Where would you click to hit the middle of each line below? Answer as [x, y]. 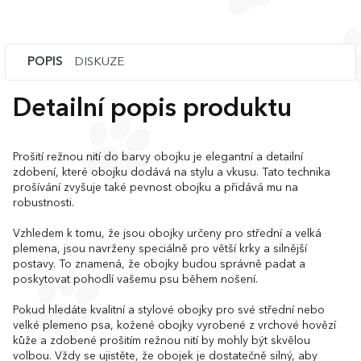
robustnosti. [44, 203]
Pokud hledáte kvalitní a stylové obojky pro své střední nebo [169, 310]
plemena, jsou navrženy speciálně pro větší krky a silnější [160, 249]
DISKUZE [99, 62]
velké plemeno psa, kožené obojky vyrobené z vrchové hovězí [174, 326]
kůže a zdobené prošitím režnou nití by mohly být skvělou [162, 341]
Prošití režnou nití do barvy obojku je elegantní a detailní [158, 157]
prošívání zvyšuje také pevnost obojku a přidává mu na [156, 188]
